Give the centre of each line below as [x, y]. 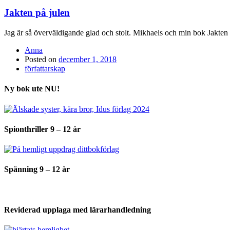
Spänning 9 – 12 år [37, 169]
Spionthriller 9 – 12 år [42, 129]
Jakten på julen [37, 13]
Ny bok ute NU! [32, 89]
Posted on [41, 60]
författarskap [45, 69]
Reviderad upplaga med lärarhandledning [78, 209]
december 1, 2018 [88, 60]
